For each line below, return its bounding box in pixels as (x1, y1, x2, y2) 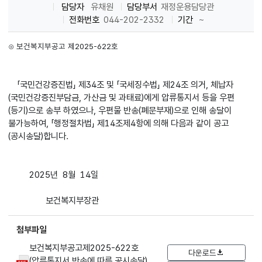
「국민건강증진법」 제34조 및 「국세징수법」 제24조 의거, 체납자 (8, 79, 234, 91)
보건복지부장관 (8, 195, 99, 206)
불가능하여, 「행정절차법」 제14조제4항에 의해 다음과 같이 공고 (8, 118, 229, 129)
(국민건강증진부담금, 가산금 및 (8, 92, 119, 104)
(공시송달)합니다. (8, 130, 69, 142)
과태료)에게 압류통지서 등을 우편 (119, 92, 235, 104)
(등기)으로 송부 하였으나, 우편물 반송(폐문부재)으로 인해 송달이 (8, 105, 232, 116)
